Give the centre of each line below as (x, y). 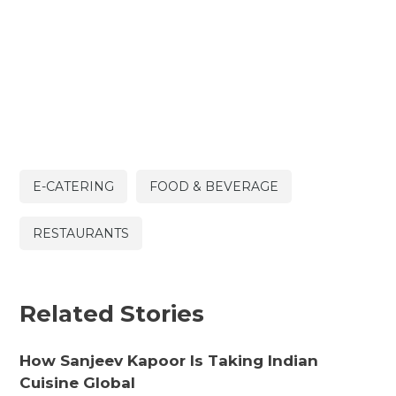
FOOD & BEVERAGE (214, 187)
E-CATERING (74, 187)
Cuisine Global (78, 382)
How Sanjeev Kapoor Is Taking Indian (169, 360)
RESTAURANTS (81, 234)
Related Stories (112, 313)
